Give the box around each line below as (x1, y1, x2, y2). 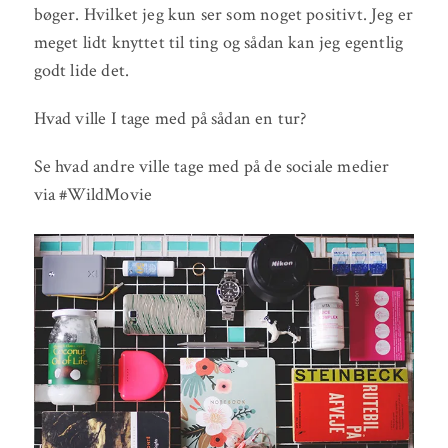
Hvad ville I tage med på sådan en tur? (33, 106, 307, 130)
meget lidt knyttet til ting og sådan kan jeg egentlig (33, 30, 404, 54)
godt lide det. (33, 58, 130, 82)
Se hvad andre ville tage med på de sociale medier (33, 154, 390, 178)
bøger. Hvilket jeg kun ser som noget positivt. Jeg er (33, 2, 414, 26)
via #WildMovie (33, 182, 153, 206)
